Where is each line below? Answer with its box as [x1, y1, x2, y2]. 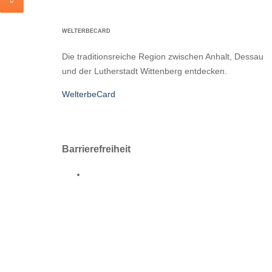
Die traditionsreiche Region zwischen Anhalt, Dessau [62, 51, 263, 61]
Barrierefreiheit [62, 143, 131, 154]
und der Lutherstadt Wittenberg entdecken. [62, 66, 227, 76]
